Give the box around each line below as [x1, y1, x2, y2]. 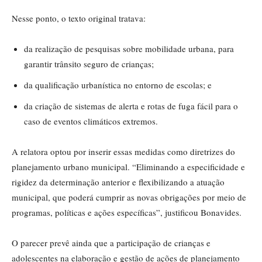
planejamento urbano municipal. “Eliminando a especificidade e [12, 161, 245, 173]
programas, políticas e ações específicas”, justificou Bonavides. [12, 206, 242, 219]
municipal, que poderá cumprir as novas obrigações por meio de [12, 191, 246, 204]
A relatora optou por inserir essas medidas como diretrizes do [12, 146, 235, 158]
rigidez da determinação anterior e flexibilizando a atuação [12, 176, 225, 188]
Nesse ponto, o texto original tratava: [12, 12, 146, 25]
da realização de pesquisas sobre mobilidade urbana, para [24, 43, 234, 55]
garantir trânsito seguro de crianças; [24, 58, 154, 70]
